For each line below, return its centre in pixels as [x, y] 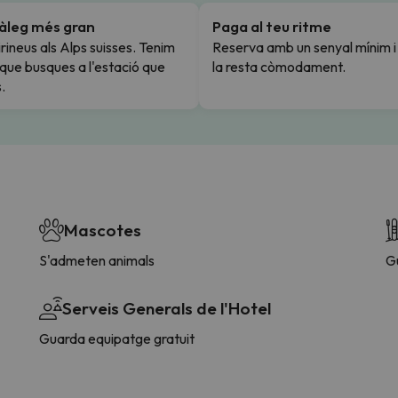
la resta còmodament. [279, 66]
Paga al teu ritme [272, 26]
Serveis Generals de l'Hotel [167, 308]
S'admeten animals [97, 260]
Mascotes [103, 230]
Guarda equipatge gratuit [117, 338]
